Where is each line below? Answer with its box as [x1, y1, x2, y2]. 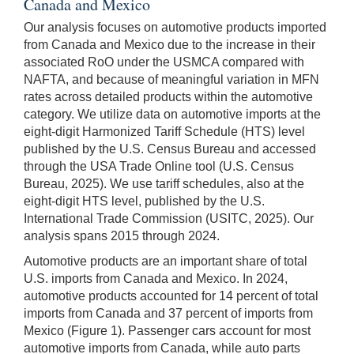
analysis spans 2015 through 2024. [24, 228, 220, 243]
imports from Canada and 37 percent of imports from [24, 306, 313, 320]
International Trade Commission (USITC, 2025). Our [24, 211, 314, 225]
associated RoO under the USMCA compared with [24, 55, 304, 69]
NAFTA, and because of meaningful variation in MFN [24, 72, 319, 86]
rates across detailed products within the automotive [24, 89, 313, 104]
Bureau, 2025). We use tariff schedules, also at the [24, 176, 304, 190]
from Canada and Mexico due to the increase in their [24, 37, 315, 51]
